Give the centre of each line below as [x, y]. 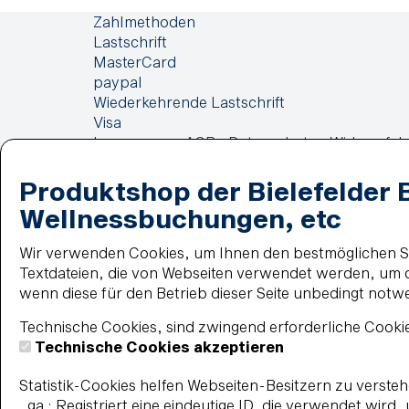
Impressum [132, 142]
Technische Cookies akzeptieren [159, 346]
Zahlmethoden [144, 21]
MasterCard [135, 62]
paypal [118, 82]
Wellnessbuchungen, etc [180, 219]
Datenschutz [273, 142]
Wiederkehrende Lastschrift [189, 102]
